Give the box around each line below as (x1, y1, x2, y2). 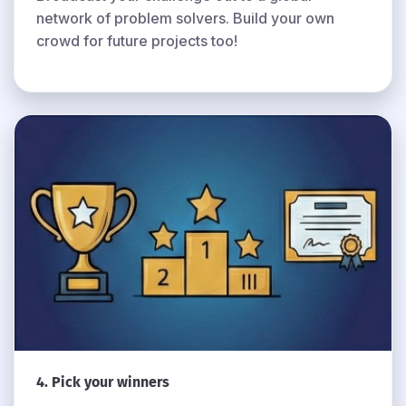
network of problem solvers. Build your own (36, 8, 334, 27)
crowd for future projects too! (36, 31, 237, 50)
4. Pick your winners (36, 374, 169, 390)
